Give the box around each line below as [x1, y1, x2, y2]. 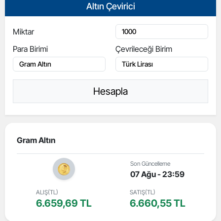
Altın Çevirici [86, 1, 135, 11]
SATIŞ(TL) [129, 188, 155, 196]
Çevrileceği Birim [115, 44, 172, 54]
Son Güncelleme [130, 160, 170, 167]
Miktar [13, 27, 34, 37]
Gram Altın [17, 135, 55, 145]
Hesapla [93, 85, 128, 97]
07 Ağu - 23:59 [130, 169, 184, 179]
